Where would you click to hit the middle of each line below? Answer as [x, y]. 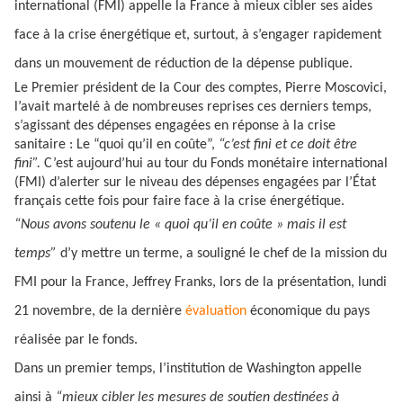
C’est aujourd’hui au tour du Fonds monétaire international [216, 164]
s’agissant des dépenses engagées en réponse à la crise [175, 126]
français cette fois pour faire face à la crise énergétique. [179, 201]
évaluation [218, 311]
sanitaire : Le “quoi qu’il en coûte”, [116, 145]
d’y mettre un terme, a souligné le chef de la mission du [224, 254]
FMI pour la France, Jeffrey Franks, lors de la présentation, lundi [201, 282]
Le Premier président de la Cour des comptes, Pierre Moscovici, [201, 88]
